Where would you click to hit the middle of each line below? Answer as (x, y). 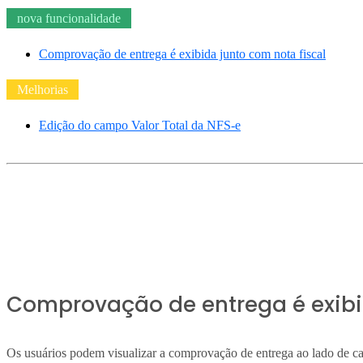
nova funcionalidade (68, 18)
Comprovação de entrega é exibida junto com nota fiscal (182, 53)
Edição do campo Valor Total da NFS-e (140, 125)
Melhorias (42, 89)
